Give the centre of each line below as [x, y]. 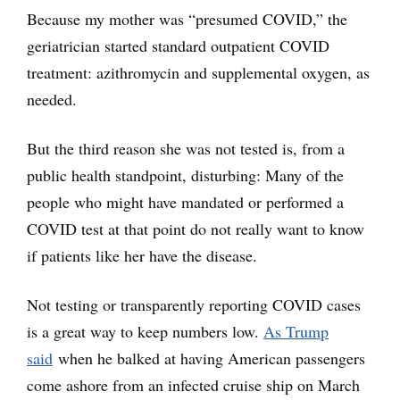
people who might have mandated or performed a [185, 201]
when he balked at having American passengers [209, 358]
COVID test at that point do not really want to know [196, 228]
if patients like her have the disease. [142, 255]
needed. [52, 99]
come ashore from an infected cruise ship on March [193, 384]
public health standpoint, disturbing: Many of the [185, 175]
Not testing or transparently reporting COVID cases [194, 304]
